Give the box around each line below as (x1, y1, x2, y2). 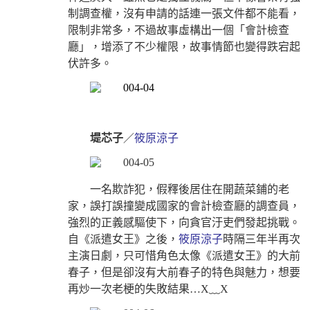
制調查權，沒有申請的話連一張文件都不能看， (68, 7, 300, 19)
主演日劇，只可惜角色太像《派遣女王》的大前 (68, 249, 300, 262)
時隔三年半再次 (223, 232, 300, 245)
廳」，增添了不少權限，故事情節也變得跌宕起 (68, 40, 300, 53)
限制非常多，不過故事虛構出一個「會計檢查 (68, 24, 289, 36)
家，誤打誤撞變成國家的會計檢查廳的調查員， (68, 199, 300, 212)
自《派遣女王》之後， (68, 232, 179, 245)
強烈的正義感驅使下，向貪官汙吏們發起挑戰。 (68, 216, 300, 228)
